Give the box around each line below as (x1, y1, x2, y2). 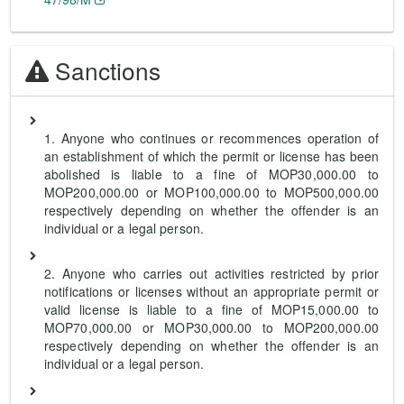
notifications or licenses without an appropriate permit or (44, 282, 379, 300)
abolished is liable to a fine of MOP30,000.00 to (44, 165, 379, 183)
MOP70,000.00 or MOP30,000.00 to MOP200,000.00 (44, 318, 379, 336)
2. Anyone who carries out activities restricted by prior (44, 264, 379, 282)
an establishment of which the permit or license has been (44, 147, 379, 165)
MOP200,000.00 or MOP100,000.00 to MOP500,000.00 (44, 183, 379, 201)
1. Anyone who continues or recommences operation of (44, 129, 379, 147)
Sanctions (55, 53, 161, 87)
